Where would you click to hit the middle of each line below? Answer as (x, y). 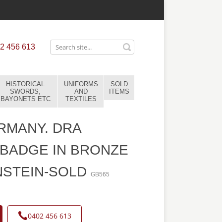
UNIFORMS (81, 84)
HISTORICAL (25, 84)
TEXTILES (81, 99)
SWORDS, (25, 91)
